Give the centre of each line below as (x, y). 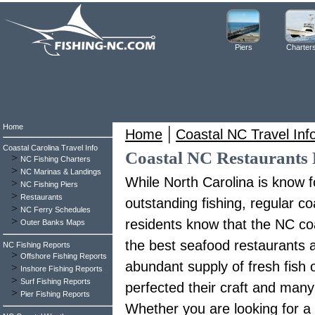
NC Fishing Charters (56, 159)
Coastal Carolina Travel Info (50, 148)
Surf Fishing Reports (56, 281)
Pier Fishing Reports (55, 294)
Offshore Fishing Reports (64, 256)
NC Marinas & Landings (61, 172)
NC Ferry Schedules (56, 210)
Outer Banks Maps (53, 222)
